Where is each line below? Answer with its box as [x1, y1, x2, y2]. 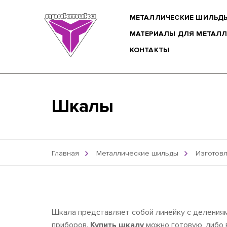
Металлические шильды [96, 148, 178, 158]
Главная [52, 148, 79, 158]
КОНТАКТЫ [129, 46, 170, 54]
